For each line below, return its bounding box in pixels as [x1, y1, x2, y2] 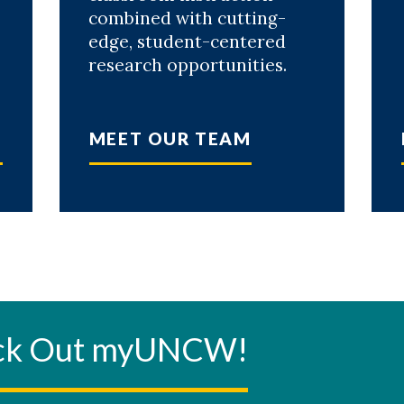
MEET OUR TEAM [88, 127, 252, 149]
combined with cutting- [87, 6, 286, 29]
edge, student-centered [87, 30, 286, 52]
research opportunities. [87, 53, 287, 76]
